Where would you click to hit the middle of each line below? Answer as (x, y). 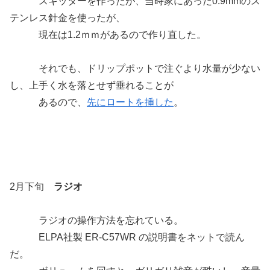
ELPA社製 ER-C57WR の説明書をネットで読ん (127, 237)
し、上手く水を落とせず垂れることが (92, 85)
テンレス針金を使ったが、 (67, 17)
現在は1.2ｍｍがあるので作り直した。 (108, 34)
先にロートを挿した (130, 102)
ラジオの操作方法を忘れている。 (96, 220)
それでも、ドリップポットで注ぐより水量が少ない (135, 68)
